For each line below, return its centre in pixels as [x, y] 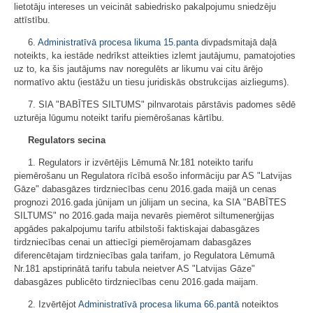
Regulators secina [67, 140]
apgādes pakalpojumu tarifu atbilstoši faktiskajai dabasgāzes [137, 228]
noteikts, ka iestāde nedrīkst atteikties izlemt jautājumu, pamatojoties [155, 55]
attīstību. [32, 20]
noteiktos [259, 304]
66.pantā [221, 304]
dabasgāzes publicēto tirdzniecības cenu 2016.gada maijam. [136, 282]
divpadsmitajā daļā [238, 42]
